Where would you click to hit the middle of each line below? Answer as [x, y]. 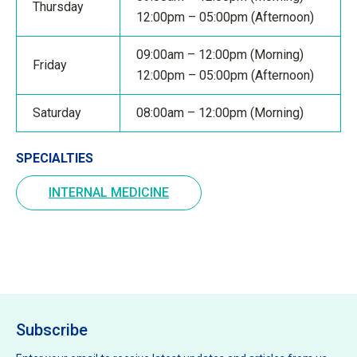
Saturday [57, 113]
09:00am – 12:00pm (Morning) [220, 55]
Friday [50, 65]
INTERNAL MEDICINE [109, 192]
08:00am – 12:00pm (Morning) [220, 113]
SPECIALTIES [55, 158]
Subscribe [52, 330]
